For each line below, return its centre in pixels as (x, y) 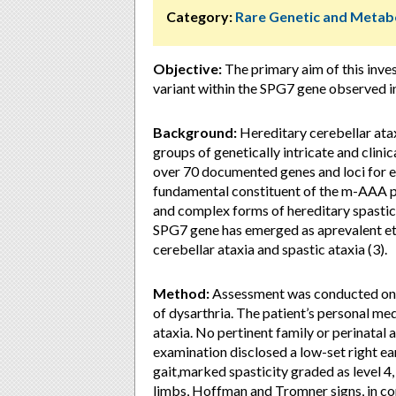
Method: (181, 293)
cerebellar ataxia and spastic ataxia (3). (270, 249)
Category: (199, 16)
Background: (195, 132)
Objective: (187, 69)
